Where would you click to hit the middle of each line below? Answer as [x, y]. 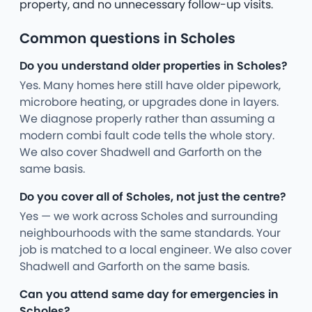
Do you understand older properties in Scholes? [154, 66]
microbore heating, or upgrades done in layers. [149, 102]
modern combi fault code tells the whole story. [147, 136]
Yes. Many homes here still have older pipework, [150, 86]
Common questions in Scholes [127, 39]
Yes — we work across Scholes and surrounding [149, 217]
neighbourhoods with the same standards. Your [150, 233]
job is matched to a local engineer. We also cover [156, 250]
